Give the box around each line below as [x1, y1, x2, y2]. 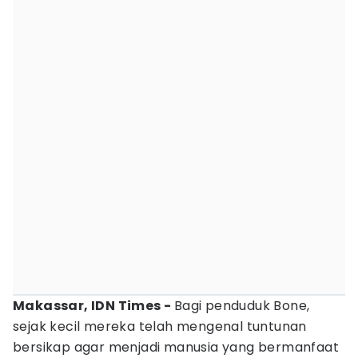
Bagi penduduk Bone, [173, 296, 310, 315]
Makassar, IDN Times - [13, 296, 174, 315]
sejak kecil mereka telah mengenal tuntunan [13, 317, 307, 336]
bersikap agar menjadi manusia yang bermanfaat [13, 338, 339, 356]
